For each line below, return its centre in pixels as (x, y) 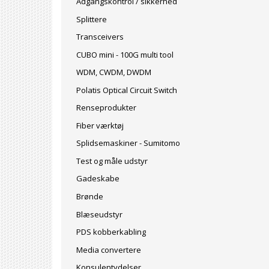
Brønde (90, 196)
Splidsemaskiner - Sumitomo (128, 143)
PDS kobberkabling (111, 231)
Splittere (92, 19)
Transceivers (100, 36)
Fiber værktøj (100, 125)
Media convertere (109, 249)
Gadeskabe (98, 178)
